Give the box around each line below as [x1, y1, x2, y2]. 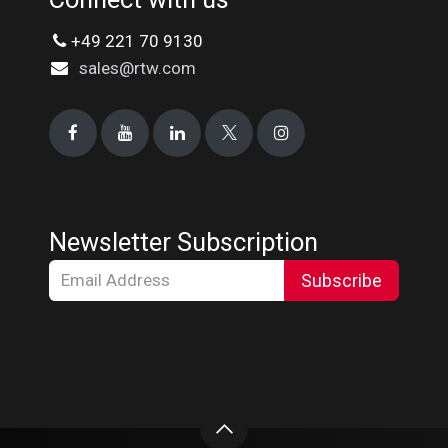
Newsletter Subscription [49, 227, 318, 257]
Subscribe [301, 270, 382, 291]
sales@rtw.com [78, 58, 196, 78]
